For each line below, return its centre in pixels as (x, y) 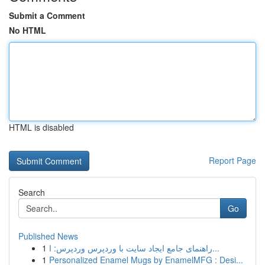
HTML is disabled (41, 127)
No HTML (28, 30)
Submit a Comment (47, 15)
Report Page (232, 160)
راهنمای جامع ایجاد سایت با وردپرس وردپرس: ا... (216, 248)
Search (32, 192)
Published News (48, 236)
